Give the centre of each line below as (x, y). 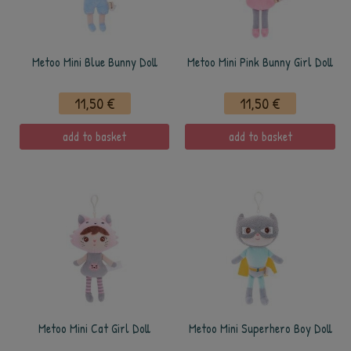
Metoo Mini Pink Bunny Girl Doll (260, 62)
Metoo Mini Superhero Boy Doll (260, 329)
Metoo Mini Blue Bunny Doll (94, 62)
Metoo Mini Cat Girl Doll (94, 329)
